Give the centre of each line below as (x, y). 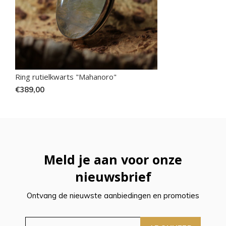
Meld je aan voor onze (113, 160)
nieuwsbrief (113, 177)
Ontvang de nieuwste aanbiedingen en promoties (113, 196)
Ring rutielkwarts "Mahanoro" (66, 77)
